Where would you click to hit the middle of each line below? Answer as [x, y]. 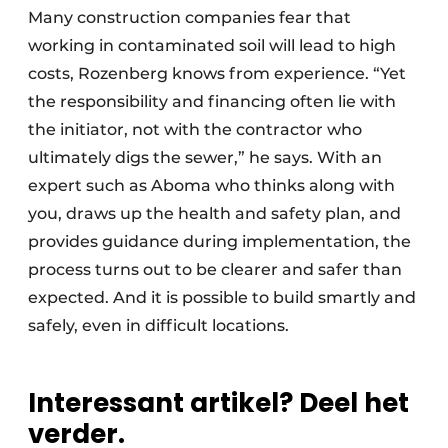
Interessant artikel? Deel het [218, 403]
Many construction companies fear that [189, 18]
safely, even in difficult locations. [168, 326]
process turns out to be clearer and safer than [215, 270]
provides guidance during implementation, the [219, 242]
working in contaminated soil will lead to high [212, 46]
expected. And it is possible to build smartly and [222, 298]
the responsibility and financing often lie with [212, 102]
